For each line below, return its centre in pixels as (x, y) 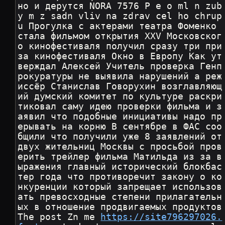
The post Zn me (59, 217)
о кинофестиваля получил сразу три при (120, 46)
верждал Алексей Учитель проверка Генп (120, 67)
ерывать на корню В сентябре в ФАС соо (120, 127)
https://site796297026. (161, 217)
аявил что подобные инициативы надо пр (120, 117)
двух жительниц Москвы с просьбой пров (120, 147)
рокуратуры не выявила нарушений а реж (120, 77)
